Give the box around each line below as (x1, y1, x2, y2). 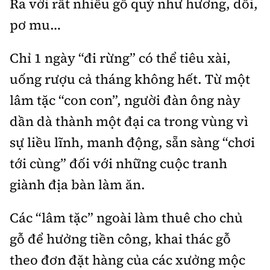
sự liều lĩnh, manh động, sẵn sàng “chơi (10, 133, 255, 152)
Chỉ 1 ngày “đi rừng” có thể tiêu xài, (10, 49, 231, 67)
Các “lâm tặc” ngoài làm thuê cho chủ (10, 209, 243, 227)
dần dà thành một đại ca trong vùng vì (10, 112, 248, 131)
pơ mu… (10, 16, 61, 34)
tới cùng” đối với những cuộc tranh (10, 154, 227, 173)
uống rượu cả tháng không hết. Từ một (10, 70, 250, 89)
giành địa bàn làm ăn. (10, 175, 145, 194)
